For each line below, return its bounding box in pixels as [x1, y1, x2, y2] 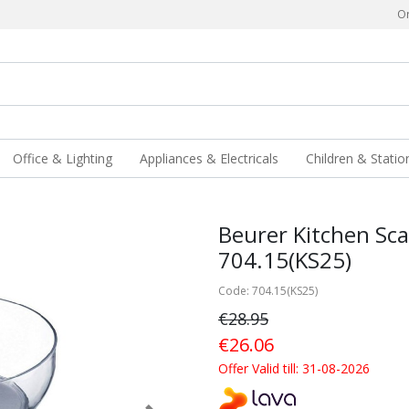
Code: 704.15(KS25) [218, 283, 318, 299]
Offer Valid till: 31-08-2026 [218, 360, 370, 377]
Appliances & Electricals [140, 150, 279, 167]
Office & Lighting [13, 150, 113, 167]
